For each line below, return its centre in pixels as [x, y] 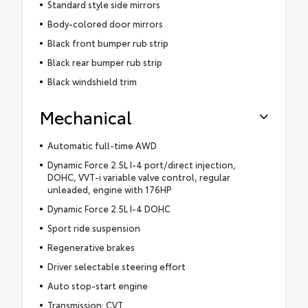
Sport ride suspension [93, 227]
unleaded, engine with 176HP [109, 189]
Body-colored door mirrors [105, 23]
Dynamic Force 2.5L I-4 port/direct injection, [141, 164]
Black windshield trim [92, 81]
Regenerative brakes [91, 246]
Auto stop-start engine [97, 285]
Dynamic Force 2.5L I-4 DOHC [109, 208]
